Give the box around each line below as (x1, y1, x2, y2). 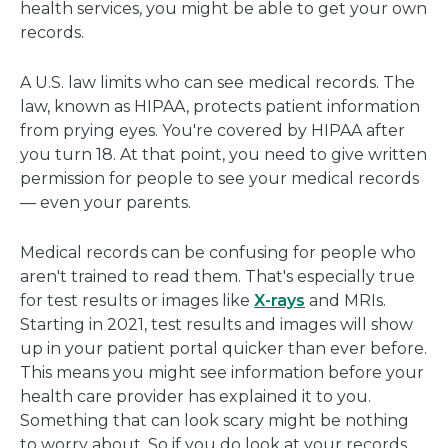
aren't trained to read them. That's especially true (20, 267, 415, 287)
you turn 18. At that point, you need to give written (20, 145, 427, 165)
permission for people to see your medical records (20, 169, 419, 189)
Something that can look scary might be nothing (20, 411, 409, 431)
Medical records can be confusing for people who (20, 243, 416, 263)
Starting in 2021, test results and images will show (20, 315, 413, 335)
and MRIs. (305, 291, 386, 311)
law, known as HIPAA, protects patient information (20, 97, 420, 117)
